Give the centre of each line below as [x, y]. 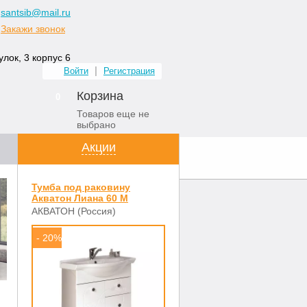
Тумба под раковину [81, 187]
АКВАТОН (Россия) [74, 211]
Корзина [100, 96]
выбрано [96, 125]
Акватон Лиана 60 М [80, 198]
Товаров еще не [113, 114]
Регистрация [129, 71]
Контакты [128, 158]
